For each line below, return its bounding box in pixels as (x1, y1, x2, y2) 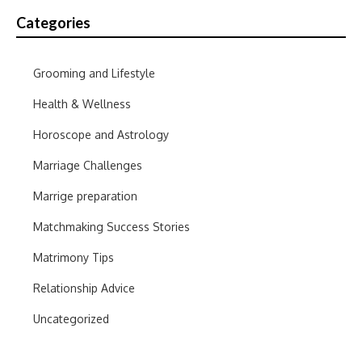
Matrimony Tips (33, 250, 114, 264)
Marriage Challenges (33, 158, 142, 172)
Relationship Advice (33, 280, 135, 295)
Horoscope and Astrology (33, 127, 169, 141)
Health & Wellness (33, 96, 131, 111)
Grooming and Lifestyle (33, 65, 155, 80)
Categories (16, 13, 90, 32)
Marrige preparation (33, 188, 137, 203)
